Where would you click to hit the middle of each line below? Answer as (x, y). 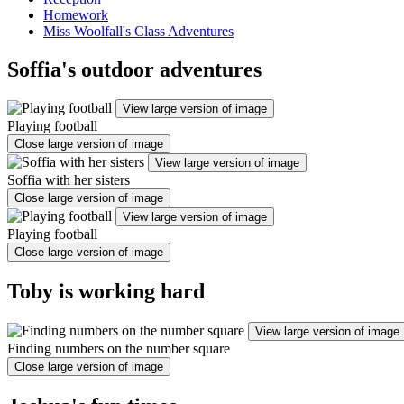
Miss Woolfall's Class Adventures (138, 31)
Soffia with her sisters (69, 180)
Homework (76, 14)
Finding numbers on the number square (119, 349)
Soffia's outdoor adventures (134, 69)
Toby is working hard (106, 292)
